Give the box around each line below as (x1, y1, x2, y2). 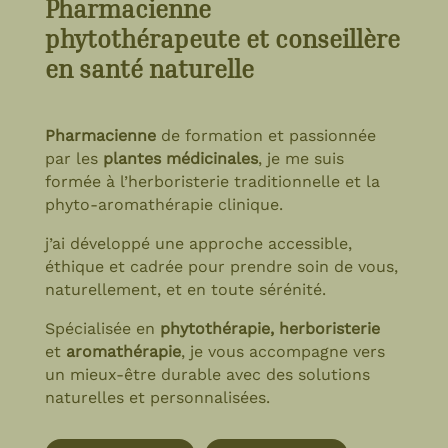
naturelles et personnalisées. (44, 387, 270, 407)
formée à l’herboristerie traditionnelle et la (44, 171, 380, 191)
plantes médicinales (102, 148, 258, 168)
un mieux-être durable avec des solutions (44, 364, 370, 384)
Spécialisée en (44, 318, 160, 338)
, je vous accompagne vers (180, 341, 385, 361)
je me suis (266, 148, 344, 168)
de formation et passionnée (155, 125, 376, 145)
